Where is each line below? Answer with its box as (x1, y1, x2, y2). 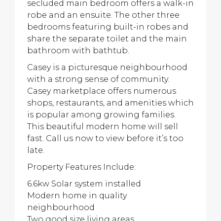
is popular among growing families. (27, 110, 176, 119)
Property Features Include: (27, 162, 136, 172)
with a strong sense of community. (27, 74, 169, 84)
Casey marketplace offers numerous (27, 86, 176, 96)
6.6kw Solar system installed (27, 179, 141, 188)
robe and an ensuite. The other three (27, 10, 180, 20)
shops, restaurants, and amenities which (27, 98, 194, 108)
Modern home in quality (27, 191, 127, 200)
